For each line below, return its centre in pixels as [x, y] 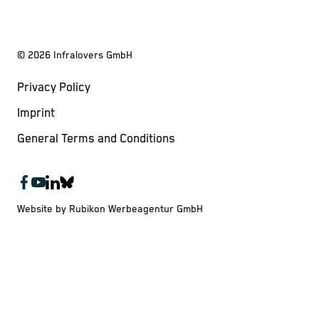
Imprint [36, 114]
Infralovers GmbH [93, 56]
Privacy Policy [54, 88]
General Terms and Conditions [96, 140]
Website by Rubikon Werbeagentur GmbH [110, 210]
